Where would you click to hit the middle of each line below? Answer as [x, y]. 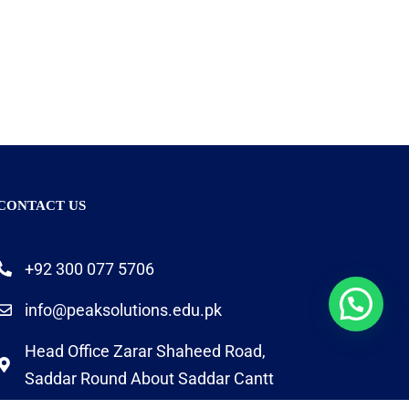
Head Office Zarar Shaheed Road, [146, 351]
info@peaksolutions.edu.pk [124, 309]
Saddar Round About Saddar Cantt [150, 378]
